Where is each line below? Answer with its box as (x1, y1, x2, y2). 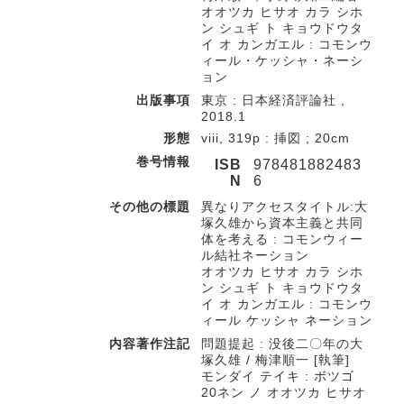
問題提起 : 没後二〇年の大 (201, 336, 363, 351)
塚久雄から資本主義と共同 (201, 216, 363, 230)
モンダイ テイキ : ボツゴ (201, 369, 354, 383)
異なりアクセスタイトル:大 (201, 199, 368, 214)
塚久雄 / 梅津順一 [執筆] (201, 353, 350, 367)
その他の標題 (109, 199, 190, 214)
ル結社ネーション (201, 248, 309, 262)
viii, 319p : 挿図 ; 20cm (201, 131, 350, 145)
